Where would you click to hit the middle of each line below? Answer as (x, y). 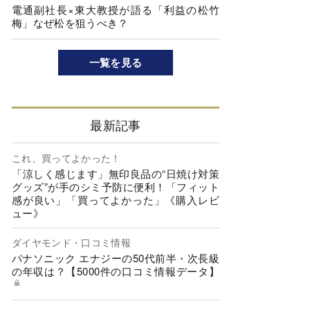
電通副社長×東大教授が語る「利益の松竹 (116, 9)
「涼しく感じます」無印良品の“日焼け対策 (116, 173)
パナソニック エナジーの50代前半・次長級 (116, 258)
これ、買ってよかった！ (66, 157)
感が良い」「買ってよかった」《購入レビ (116, 199)
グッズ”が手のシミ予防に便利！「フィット (116, 186)
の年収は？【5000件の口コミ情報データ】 (116, 271)
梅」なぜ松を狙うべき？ (70, 22)
